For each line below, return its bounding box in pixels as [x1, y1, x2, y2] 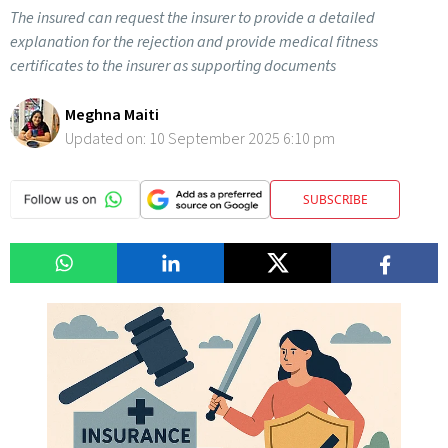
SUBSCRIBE [302, 190, 368, 208]
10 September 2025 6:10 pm [149, 128, 335, 150]
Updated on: [65, 128, 149, 150]
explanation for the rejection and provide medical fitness [10, 31, 378, 53]
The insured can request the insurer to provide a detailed [10, 7, 375, 29]
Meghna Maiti [65, 104, 159, 126]
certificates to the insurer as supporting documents [10, 55, 336, 77]
